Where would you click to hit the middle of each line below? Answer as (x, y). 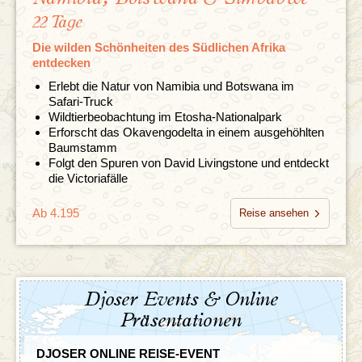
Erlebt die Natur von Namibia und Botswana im (171, 86)
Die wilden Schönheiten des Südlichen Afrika (159, 47)
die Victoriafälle (88, 178)
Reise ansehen (274, 213)
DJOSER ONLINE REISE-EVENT (128, 353)
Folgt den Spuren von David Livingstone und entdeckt (189, 162)
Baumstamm (83, 147)
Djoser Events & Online (181, 299)
